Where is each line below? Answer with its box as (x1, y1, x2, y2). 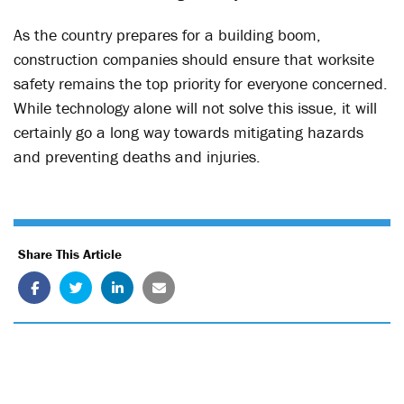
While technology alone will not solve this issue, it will (14, 97, 377, 118)
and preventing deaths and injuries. (14, 146, 261, 167)
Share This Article (18, 245, 122, 262)
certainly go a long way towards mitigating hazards (14, 122, 363, 142)
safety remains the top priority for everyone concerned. (14, 73, 388, 94)
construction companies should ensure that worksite (14, 49, 374, 69)
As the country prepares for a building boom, (14, 24, 321, 45)
